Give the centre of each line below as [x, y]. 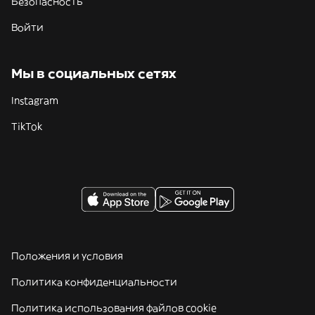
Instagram [35, 101]
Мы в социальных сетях [94, 73]
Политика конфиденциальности [94, 282]
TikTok [27, 127]
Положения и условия [67, 256]
